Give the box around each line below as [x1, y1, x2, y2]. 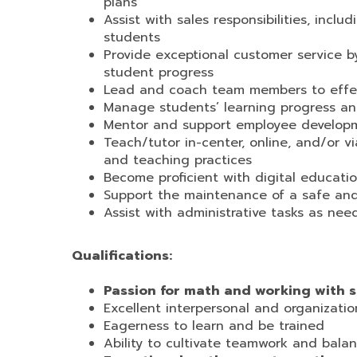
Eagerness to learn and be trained [104, 316, 324, 335]
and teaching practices [104, 151, 252, 170]
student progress [104, 63, 214, 82]
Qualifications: [72, 246, 172, 265]
